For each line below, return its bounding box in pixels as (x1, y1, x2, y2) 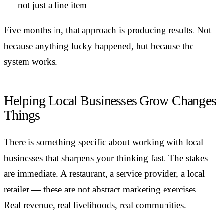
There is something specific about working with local (4, 137, 203, 147)
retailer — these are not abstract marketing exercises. (4, 184, 198, 194)
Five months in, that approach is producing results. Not (4, 25, 211, 36)
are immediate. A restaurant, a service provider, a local (4, 168, 205, 179)
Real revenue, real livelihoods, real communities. (4, 199, 186, 210)
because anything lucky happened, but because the (4, 41, 193, 52)
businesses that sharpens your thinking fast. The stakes (4, 152, 208, 163)
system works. (4, 56, 57, 67)
